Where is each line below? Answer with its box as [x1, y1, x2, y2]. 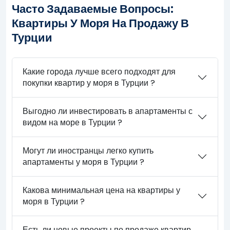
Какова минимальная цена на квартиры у [23, 184, 181, 196]
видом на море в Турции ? [23, 116, 123, 128]
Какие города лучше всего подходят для [23, 65, 176, 78]
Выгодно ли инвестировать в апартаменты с [23, 105, 193, 117]
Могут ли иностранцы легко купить [23, 144, 154, 157]
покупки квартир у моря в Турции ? [23, 76, 156, 89]
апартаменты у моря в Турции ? [23, 156, 145, 168]
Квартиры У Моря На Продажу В [12, 15, 189, 31]
